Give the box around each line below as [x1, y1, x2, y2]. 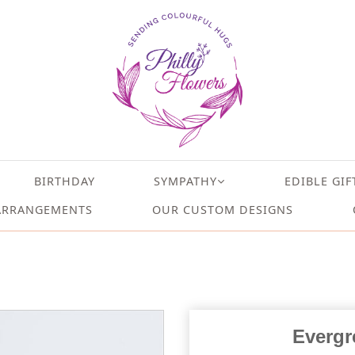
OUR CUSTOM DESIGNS [152, 202, 293, 217]
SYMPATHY [154, 174, 218, 189]
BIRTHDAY [33, 174, 95, 189]
